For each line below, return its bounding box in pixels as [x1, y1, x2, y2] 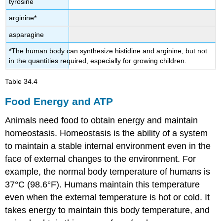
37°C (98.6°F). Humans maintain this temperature [5, 180, 200, 190]
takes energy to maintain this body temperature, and [5, 205, 210, 216]
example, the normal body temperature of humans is [5, 167, 211, 177]
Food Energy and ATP [5, 96, 113, 108]
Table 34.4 [5, 77, 38, 85]
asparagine [9, 30, 44, 38]
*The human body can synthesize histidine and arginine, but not [9, 47, 208, 55]
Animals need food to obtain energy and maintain [5, 115, 198, 126]
